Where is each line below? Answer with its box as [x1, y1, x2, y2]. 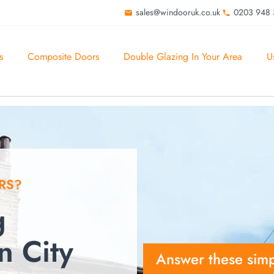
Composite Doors [27, 49, 99, 64]
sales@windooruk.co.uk [135, 6, 220, 18]
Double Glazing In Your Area [123, 49, 242, 64]
